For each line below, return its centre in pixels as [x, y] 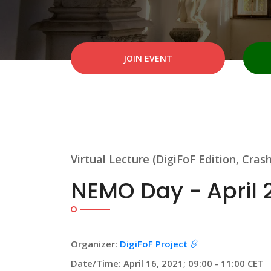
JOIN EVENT [148, 58]
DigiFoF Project [154, 244]
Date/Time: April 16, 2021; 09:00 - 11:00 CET [167, 263]
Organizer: [95, 244]
